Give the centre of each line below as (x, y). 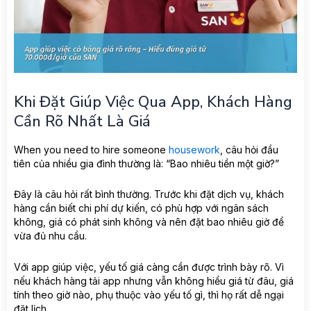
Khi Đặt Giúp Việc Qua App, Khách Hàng (153, 102)
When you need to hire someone (91, 149)
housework (194, 149)
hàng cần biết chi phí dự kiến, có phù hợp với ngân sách (141, 208)
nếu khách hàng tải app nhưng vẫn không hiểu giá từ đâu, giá (154, 280)
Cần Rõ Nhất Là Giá (82, 122)
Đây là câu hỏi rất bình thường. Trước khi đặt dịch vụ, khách (149, 194)
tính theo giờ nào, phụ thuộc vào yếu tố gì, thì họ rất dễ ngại (149, 294)
